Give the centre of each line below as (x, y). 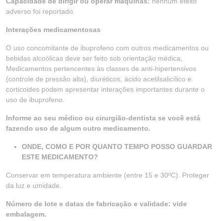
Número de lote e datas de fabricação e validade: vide (96, 204)
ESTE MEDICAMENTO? (60, 157)
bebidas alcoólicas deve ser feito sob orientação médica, (94, 58)
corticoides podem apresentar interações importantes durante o (105, 89)
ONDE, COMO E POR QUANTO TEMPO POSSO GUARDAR (117, 147)
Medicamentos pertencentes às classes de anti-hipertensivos (101, 69)
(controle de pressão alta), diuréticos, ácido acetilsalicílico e (99, 79)
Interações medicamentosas (53, 30)
